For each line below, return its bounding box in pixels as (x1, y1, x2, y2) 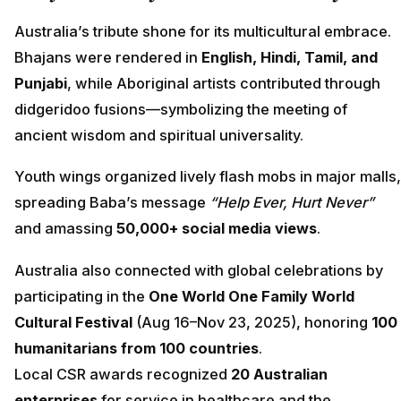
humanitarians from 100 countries (14, 338, 259, 357)
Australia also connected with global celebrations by (14, 260, 383, 279)
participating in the (14, 286, 149, 305)
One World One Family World (149, 286, 354, 305)
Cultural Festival (14, 312, 132, 331)
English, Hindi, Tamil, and (201, 47, 378, 66)
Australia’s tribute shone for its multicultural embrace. (14, 21, 391, 40)
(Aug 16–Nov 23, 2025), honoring (132, 312, 371, 331)
